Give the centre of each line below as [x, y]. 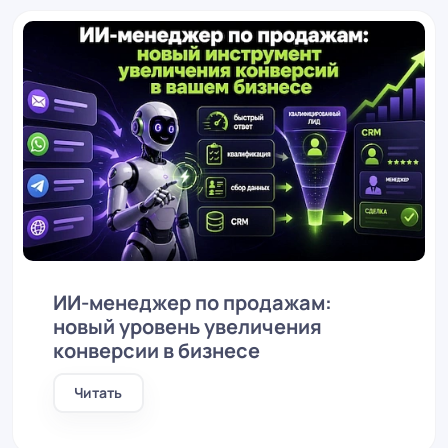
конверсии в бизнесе [156, 350]
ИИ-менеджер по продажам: [192, 302]
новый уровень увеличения [187, 326]
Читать [98, 392]
